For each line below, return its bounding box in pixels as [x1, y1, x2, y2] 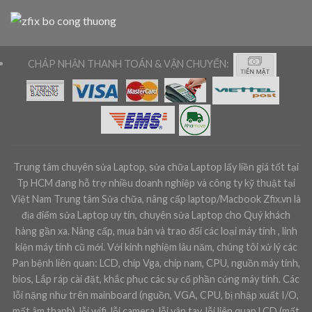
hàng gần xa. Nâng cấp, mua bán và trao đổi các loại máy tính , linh [15, 225, 297, 237]
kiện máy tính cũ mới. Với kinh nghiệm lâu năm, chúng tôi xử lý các [15, 241, 297, 253]
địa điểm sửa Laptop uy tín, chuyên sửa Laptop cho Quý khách [22, 209, 290, 221]
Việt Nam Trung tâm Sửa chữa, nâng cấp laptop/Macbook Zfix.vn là [11, 193, 301, 205]
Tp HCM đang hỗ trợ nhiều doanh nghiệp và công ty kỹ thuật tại [17, 177, 295, 189]
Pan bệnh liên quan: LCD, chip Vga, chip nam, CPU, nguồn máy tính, [12, 257, 300, 270]
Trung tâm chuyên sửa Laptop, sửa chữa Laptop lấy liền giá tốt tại [13, 161, 299, 173]
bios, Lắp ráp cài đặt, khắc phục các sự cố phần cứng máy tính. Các [13, 273, 299, 286]
